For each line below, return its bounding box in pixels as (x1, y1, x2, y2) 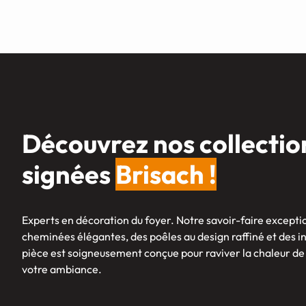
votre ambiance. (22, 262, 102, 277)
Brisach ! (115, 158, 217, 191)
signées (22, 158, 115, 191)
